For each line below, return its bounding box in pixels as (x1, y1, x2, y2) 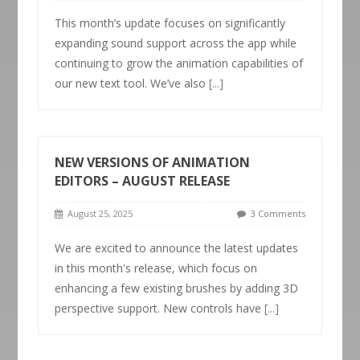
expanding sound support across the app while (55, 35, 297, 51)
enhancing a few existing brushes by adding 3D (55, 280, 299, 296)
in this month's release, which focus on (55, 260, 258, 276)
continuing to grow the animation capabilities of (55, 55, 304, 71)
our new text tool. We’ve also (55, 76, 210, 91)
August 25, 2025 (63, 207, 133, 219)
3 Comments (250, 207, 305, 219)
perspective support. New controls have (55, 301, 265, 316)
